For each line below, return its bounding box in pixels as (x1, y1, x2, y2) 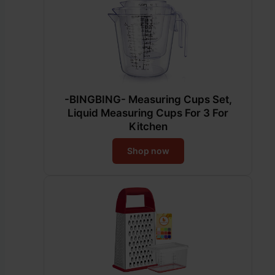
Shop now (126, 145, 169, 156)
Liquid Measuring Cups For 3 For (68, 106, 228, 119)
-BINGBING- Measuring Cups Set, (64, 93, 232, 106)
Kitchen (128, 120, 168, 133)
